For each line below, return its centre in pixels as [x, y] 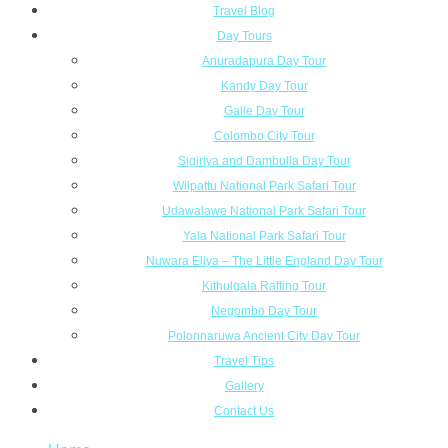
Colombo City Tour [264, 136]
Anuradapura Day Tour [264, 61]
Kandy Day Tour [264, 86]
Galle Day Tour [264, 111]
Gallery [244, 386]
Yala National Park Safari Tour [264, 236]
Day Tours [244, 36]
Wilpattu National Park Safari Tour [264, 186]
